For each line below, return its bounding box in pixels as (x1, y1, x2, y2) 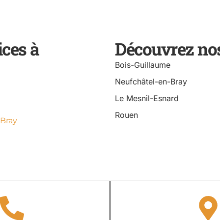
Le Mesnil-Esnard (115, 93, 179, 103)
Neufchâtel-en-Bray (115, 76, 187, 86)
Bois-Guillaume (115, 59, 170, 70)
